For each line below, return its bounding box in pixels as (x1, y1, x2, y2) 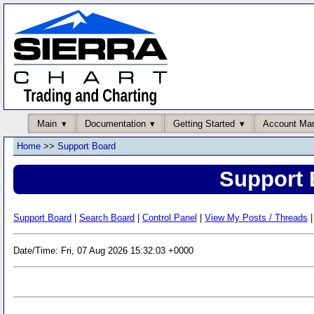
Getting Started (173, 118, 235, 129)
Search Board (79, 212, 135, 223)
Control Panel (142, 212, 197, 223)
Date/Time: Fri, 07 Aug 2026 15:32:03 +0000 (13, 245, 193, 256)
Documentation (84, 118, 146, 129)
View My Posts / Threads (205, 212, 308, 223)
